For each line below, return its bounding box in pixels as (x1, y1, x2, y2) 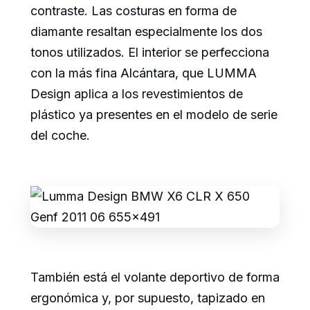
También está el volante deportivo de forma (30, 270, 280, 285)
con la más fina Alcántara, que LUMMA (30, 66, 257, 81)
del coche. (30, 128, 90, 143)
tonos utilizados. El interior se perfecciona (30, 45, 269, 60)
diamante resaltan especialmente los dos (30, 24, 262, 39)
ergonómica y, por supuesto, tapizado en (30, 291, 265, 306)
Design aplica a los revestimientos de (30, 86, 243, 102)
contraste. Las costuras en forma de (30, 3, 237, 19)
